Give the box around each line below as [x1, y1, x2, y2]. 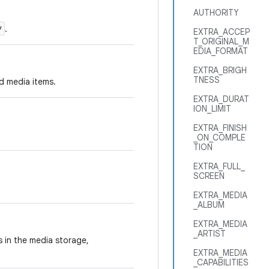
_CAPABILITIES [193, 257, 249, 268]
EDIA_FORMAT [193, 46, 248, 56]
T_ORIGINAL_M [193, 36, 249, 47]
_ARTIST [193, 228, 226, 239]
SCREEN [193, 171, 225, 181]
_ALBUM [193, 199, 225, 210]
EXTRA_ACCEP [193, 26, 250, 37]
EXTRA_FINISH [193, 122, 247, 133]
